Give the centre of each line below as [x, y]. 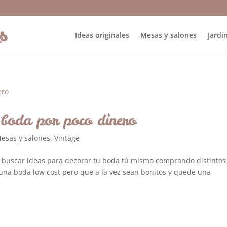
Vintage [67, 138]
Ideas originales [102, 35]
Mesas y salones [168, 35]
